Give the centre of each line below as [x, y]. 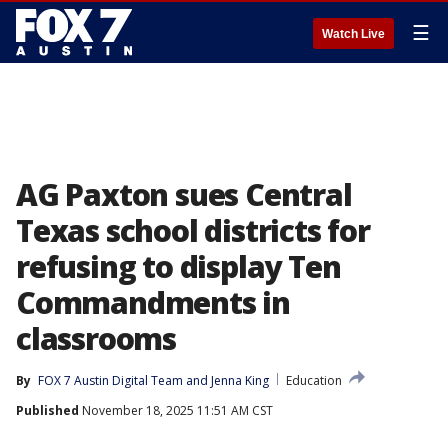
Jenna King [240, 380]
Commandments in [153, 302]
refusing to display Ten [178, 266]
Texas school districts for [193, 230]
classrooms [96, 338]
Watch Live [353, 34]
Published [47, 410]
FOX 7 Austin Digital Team [110, 380]
